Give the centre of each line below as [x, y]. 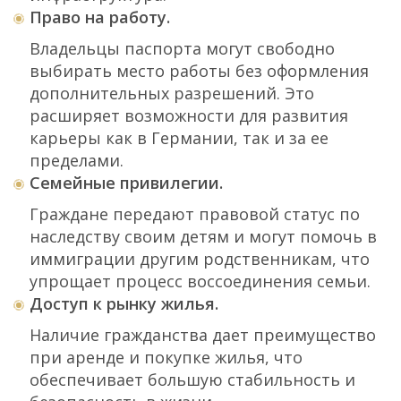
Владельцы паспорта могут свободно [182, 48]
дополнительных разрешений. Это [172, 93]
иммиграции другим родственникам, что [200, 259]
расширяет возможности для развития [189, 115]
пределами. [77, 160]
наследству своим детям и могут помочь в [203, 236]
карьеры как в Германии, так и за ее [179, 138]
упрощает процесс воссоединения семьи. [200, 281]
